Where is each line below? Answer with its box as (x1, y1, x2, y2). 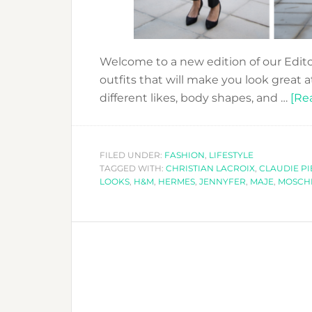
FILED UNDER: (100, 150, 164, 160)
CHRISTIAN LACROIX (166, 163, 255, 173)
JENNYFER (199, 176, 246, 187)
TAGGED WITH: (100, 163, 166, 173)
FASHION (164, 150, 205, 160)
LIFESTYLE (209, 150, 253, 160)
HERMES (158, 176, 195, 187)
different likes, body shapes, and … (100, 91, 290, 104)
